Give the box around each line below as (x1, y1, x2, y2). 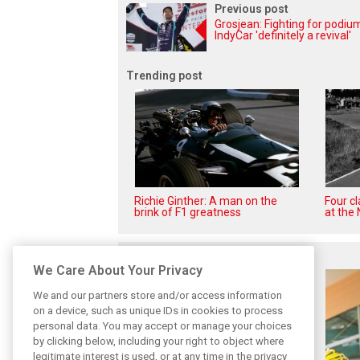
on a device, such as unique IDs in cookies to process (33, 304, 283, 317)
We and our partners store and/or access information (33, 288, 282, 301)
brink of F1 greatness (134, 206, 241, 219)
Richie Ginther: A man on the (134, 194, 277, 208)
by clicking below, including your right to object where (33, 334, 284, 347)
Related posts (126, 249, 200, 263)
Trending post (126, 68, 202, 82)
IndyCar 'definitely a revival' (215, 28, 351, 42)
